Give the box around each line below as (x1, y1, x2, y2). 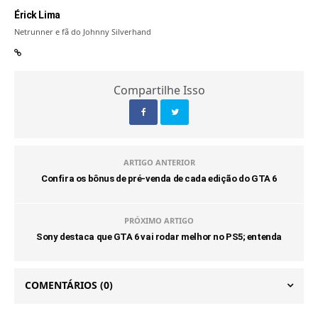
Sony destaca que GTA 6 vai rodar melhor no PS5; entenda (36, 231, 282, 242)
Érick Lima (14, 9, 60, 21)
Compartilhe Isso (113, 82, 205, 98)
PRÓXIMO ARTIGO (124, 214, 194, 226)
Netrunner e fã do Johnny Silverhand (14, 26, 152, 37)
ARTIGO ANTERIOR (123, 156, 195, 168)
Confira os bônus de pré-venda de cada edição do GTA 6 (41, 172, 277, 184)
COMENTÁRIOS (25, 278, 100, 292)
